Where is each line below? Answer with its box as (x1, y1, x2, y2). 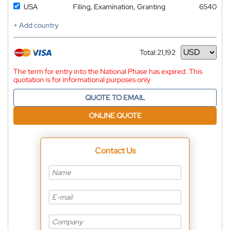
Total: (140, 47, 157, 57)
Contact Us (94, 145, 136, 156)
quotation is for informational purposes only (13, 74, 150, 84)
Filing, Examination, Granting (73, 2, 165, 11)
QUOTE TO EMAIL (85, 92, 145, 102)
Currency (140, 51, 169, 61)
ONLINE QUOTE (88, 110, 142, 120)
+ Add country (13, 20, 59, 30)
